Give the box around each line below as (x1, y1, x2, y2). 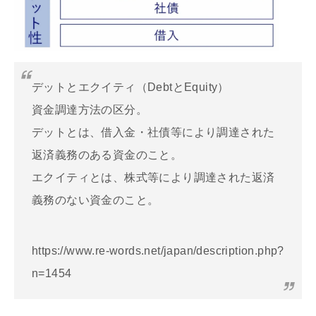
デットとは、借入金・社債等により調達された (32, 126, 275, 139)
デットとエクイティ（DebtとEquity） (32, 81, 229, 94)
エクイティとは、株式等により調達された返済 (32, 171, 275, 184)
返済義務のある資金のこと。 (32, 149, 183, 162)
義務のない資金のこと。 (32, 194, 159, 207)
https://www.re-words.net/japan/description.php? (32, 245, 284, 257)
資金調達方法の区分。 (32, 104, 147, 116)
